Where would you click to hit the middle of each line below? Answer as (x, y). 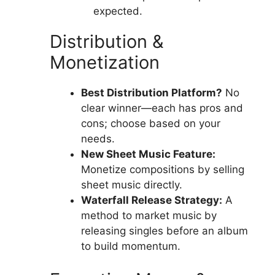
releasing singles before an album (165, 230)
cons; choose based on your (151, 123)
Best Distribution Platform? (152, 92)
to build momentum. (131, 246)
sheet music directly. (132, 184)
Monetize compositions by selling (163, 169)
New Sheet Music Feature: (148, 154)
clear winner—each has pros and (162, 108)
